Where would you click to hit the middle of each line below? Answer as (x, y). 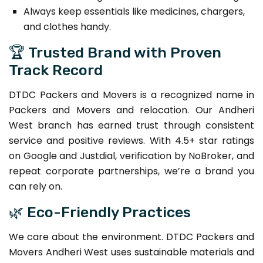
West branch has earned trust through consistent (131, 125)
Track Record (56, 70)
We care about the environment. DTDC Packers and (131, 237)
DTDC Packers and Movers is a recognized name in (131, 95)
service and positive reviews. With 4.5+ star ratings (131, 140)
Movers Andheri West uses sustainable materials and (131, 252)
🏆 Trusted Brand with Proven (115, 52)
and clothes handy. (67, 26)
